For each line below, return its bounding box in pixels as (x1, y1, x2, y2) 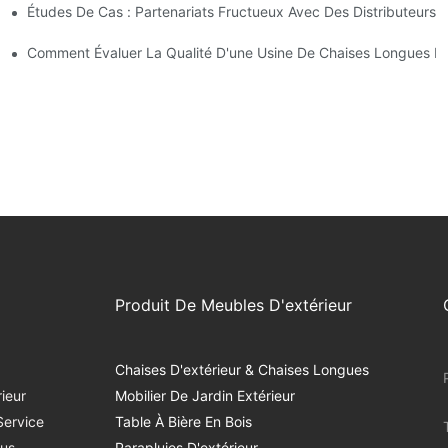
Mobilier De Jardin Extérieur (114, 387, 295, 405)
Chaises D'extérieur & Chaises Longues (114, 361, 369, 379)
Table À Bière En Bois (114, 413, 252, 431)
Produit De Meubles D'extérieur (114, 295, 352, 316)
